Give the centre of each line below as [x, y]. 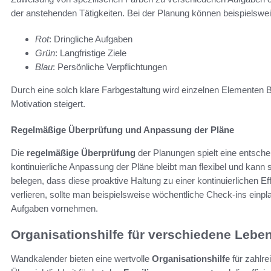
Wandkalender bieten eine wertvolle [81, 259]
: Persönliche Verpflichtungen [110, 67]
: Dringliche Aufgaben [91, 39]
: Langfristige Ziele [91, 53]
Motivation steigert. [48, 103]
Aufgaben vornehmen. [54, 208]
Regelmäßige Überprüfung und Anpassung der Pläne [122, 129]
